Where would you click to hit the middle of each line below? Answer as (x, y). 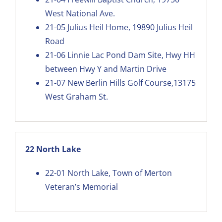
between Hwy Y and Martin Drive (106, 69)
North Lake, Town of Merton (119, 173)
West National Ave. (80, 13)
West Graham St (75, 96)
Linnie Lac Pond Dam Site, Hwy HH (131, 55)
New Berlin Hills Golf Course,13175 (131, 83)
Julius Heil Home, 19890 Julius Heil (130, 27)
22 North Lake (53, 149)
